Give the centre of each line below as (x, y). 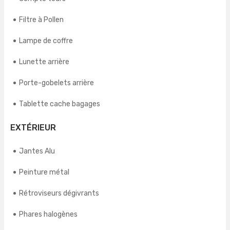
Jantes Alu (37, 151)
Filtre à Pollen (41, 20)
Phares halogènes (48, 215)
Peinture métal (44, 172)
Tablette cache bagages (60, 104)
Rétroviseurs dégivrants (59, 194)
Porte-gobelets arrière (56, 83)
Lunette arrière (44, 62)
